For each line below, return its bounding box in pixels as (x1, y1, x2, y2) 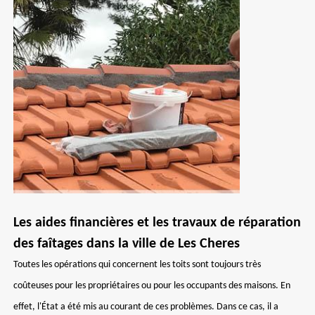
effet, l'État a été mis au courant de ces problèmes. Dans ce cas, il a (13, 302, 278, 312)
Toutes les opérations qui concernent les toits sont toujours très (13, 259, 261, 270)
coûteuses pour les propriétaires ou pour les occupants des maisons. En (13, 281, 290, 291)
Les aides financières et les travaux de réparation (13, 216, 301, 230)
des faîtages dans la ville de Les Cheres (13, 237, 240, 251)
